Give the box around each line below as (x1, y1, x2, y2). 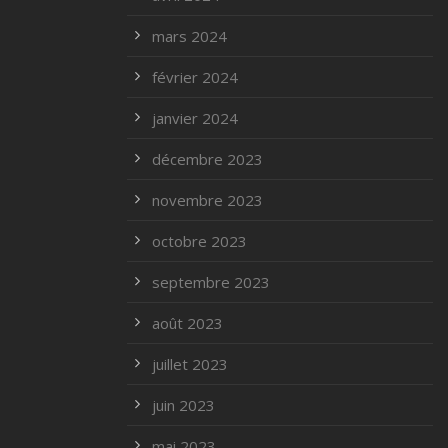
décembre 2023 (152, 149, 263, 169)
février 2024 (152, 67, 238, 87)
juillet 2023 (152, 354, 228, 374)
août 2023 (152, 313, 223, 333)
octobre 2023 (152, 231, 247, 251)
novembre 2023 (152, 190, 263, 210)
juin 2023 (152, 395, 215, 415)
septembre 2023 (152, 272, 270, 292)
